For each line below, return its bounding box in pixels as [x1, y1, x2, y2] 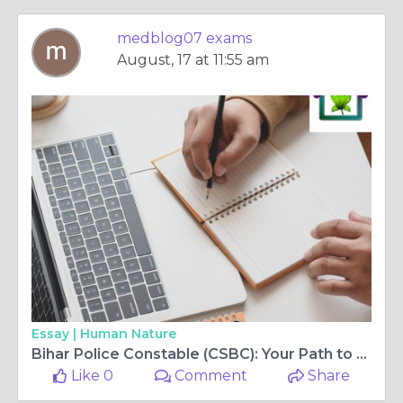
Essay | [31, 326, 80, 342]
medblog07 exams [117, 30, 252, 47]
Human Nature [80, 326, 176, 342]
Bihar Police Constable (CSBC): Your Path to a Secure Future [356, 345, 367, 363]
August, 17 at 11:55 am [117, 51, 269, 68]
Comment [171, 367, 248, 384]
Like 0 [67, 367, 114, 384]
